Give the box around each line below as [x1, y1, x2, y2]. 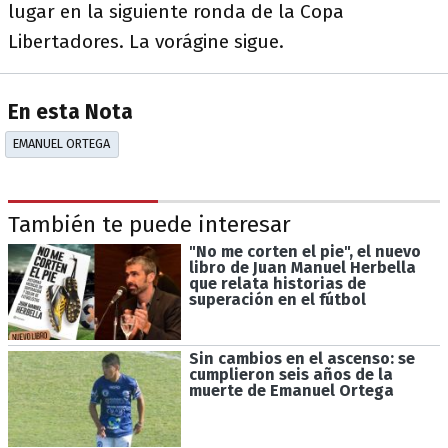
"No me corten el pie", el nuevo [188, 242, 421, 262]
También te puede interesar [8, 211, 291, 239]
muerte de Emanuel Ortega [188, 381, 394, 401]
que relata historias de [188, 274, 366, 294]
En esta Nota [8, 100, 133, 126]
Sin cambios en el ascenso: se [188, 349, 415, 369]
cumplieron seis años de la [188, 365, 393, 385]
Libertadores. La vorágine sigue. [8, 29, 284, 53]
